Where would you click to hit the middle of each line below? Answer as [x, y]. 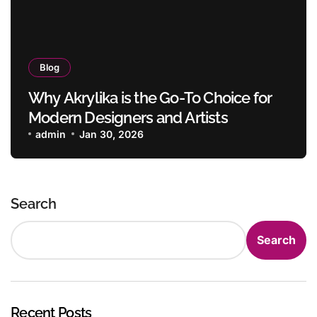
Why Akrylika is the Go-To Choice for [151, 97]
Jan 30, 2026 [111, 134]
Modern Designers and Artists [128, 117]
